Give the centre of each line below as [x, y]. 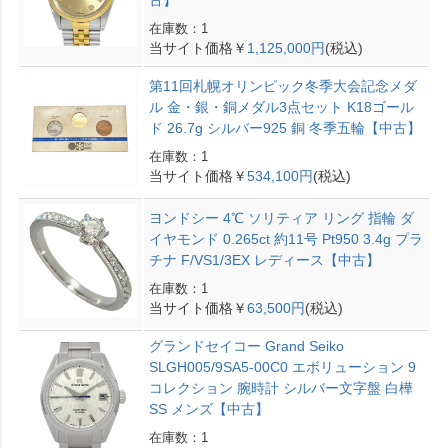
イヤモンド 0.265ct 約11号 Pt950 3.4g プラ [285, 239]
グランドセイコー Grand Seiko [246, 346]
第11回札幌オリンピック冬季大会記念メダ [282, 86]
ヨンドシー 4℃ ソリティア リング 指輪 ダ [281, 218]
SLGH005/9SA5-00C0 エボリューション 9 [282, 367]
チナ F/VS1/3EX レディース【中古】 [264, 260]
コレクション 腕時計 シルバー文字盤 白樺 [280, 388]
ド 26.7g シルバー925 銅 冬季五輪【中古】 [284, 128]
